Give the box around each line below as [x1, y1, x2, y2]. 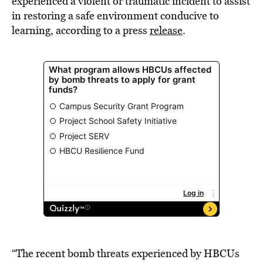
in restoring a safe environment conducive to [12, 8, 219, 23]
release [150, 23, 183, 38]
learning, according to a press [12, 23, 150, 38]
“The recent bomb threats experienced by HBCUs [12, 246, 240, 261]
